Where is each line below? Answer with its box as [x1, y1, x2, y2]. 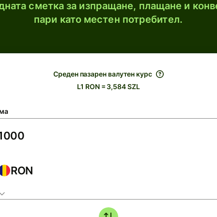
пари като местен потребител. [34, 14, 183, 25]
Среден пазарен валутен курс [53, 70, 152, 78]
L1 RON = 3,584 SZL [77, 82, 140, 91]
